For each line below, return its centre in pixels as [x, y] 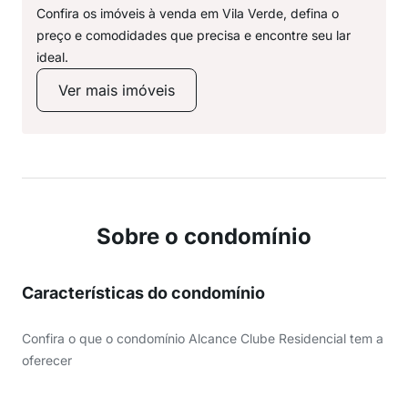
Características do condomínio [143, 293]
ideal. [52, 57]
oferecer [47, 360]
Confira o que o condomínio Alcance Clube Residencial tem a [203, 338]
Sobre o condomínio [204, 236]
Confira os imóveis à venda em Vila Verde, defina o [188, 13]
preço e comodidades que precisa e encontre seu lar [194, 35]
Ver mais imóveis [117, 90]
